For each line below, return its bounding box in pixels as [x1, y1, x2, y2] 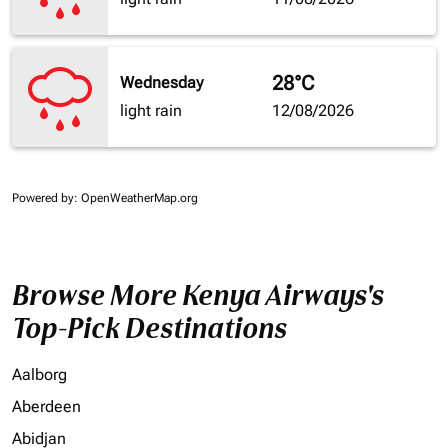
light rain [120, 101, 182, 121]
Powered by [12, 191, 74, 206]
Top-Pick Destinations [12, 311, 287, 347]
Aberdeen [12, 397, 81, 417]
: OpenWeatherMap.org [74, 191, 198, 206]
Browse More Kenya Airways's [12, 278, 384, 314]
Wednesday [120, 73, 203, 93]
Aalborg [12, 365, 67, 385]
